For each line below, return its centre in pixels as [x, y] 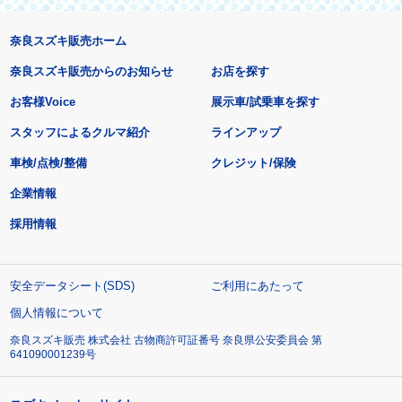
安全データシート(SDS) [72, 285]
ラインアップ [246, 132]
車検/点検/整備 [48, 162]
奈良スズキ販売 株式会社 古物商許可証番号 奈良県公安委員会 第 [166, 340]
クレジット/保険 [254, 162]
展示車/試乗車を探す [266, 101]
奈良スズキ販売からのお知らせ [91, 71]
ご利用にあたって [258, 285]
